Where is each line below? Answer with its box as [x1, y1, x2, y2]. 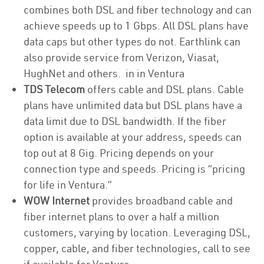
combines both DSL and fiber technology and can [24, 3, 252, 16]
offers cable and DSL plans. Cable [85, 82, 244, 96]
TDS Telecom [24, 82, 85, 96]
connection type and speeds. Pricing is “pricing [24, 162, 245, 176]
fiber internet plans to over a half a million [24, 210, 219, 223]
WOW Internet [24, 194, 90, 207]
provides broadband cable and [90, 194, 233, 207]
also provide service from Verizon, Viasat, [24, 51, 219, 64]
